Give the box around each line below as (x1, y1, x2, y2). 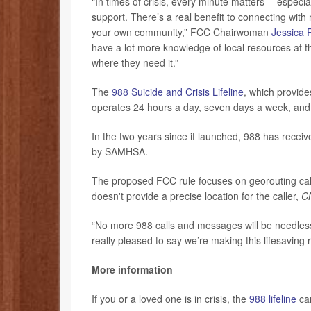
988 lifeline (249, 292, 296, 306)
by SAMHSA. (92, 144, 148, 159)
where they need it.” (92, 56, 178, 70)
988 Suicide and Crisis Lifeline (112, 85, 244, 99)
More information (92, 262, 173, 277)
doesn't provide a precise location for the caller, (92, 189, 301, 203)
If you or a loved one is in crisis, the (92, 292, 249, 306)
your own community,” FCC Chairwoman (92, 25, 271, 40)
